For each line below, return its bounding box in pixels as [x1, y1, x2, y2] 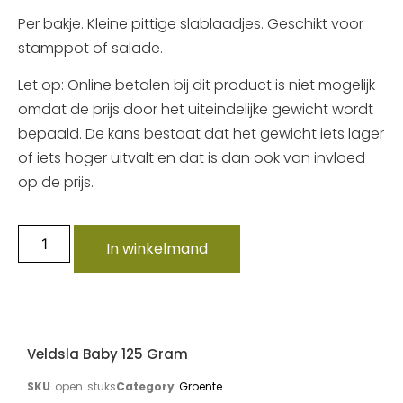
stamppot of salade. [18, 37, 163, 58]
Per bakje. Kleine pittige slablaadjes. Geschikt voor [18, 13, 363, 34]
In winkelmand [106, 238, 209, 260]
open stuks [55, 379, 116, 395]
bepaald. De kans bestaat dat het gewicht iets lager [18, 122, 384, 144]
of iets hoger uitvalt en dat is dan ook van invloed [18, 147, 365, 168]
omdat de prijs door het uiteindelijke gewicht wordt [18, 98, 373, 120]
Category [116, 379, 175, 395]
